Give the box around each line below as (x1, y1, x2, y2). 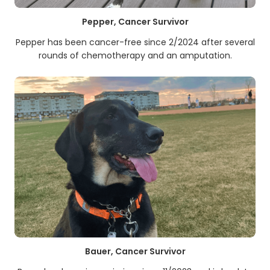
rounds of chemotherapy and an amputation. (38, 49, 232, 61)
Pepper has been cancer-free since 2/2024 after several (15, 36, 255, 48)
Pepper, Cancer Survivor (81, 15, 189, 28)
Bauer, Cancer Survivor (84, 245, 186, 257)
